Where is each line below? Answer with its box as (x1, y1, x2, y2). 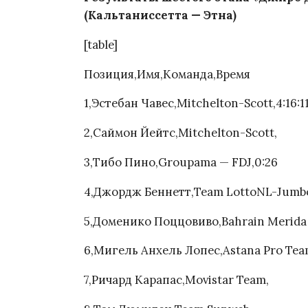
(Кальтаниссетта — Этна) (84, 8, 236, 23)
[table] (84, 36, 118, 52)
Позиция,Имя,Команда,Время (84, 66, 250, 82)
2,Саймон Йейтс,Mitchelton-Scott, (84, 125, 277, 141)
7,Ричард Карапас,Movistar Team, (84, 272, 269, 288)
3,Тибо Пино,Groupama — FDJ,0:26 (84, 155, 278, 170)
